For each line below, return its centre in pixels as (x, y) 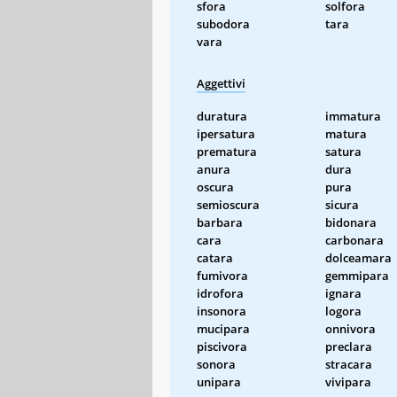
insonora (222, 311)
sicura (342, 204)
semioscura (228, 204)
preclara (349, 346)
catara (215, 257)
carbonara (354, 240)
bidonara (351, 222)
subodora (223, 23)
